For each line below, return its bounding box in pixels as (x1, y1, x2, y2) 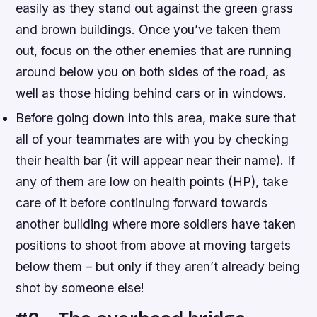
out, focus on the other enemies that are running (16, 42, 292, 58)
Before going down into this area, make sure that (16, 110, 296, 126)
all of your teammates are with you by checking (16, 132, 289, 147)
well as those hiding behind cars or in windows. (16, 85, 287, 100)
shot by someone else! (16, 280, 145, 296)
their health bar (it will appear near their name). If (16, 153, 296, 168)
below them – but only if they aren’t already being (16, 259, 301, 275)
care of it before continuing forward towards (16, 195, 268, 211)
